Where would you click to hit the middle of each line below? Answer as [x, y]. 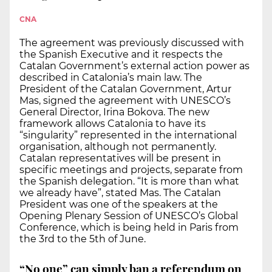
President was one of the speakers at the [119, 205]
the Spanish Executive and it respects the [121, 55]
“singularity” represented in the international [128, 135]
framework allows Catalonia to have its [113, 124]
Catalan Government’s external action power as [134, 66]
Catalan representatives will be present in [120, 158]
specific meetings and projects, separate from [131, 170]
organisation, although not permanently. [118, 147]
